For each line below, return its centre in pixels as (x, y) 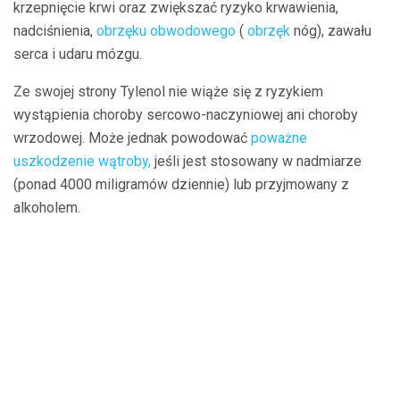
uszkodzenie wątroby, (82, 161)
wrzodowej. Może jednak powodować (132, 138)
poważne (279, 138)
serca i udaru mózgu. (78, 54)
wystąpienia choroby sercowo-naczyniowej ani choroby (186, 115)
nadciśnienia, (55, 31)
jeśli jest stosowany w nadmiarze (256, 161)
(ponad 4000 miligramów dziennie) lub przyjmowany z (181, 184)
